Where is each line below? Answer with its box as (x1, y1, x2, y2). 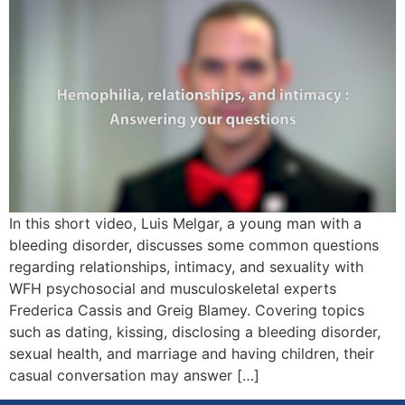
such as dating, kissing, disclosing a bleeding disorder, (9, 323, 381, 342)
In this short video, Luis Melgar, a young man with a (9, 214, 362, 233)
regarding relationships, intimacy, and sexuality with (9, 258, 363, 277)
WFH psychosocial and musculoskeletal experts (9, 279, 336, 298)
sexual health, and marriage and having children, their (9, 344, 374, 363)
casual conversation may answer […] (9, 366, 259, 385)
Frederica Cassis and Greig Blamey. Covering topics (9, 301, 364, 320)
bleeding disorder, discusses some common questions (9, 236, 379, 255)
